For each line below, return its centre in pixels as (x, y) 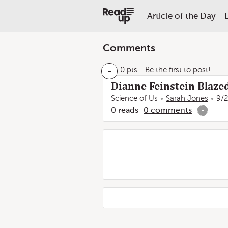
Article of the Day (181, 16)
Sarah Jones (187, 98)
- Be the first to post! (174, 70)
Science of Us (134, 98)
